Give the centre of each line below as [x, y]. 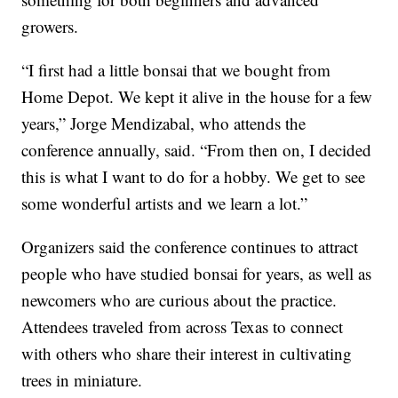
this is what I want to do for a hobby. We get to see [194, 176]
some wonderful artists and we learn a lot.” [165, 203]
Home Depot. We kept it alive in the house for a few [197, 96]
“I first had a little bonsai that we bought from [176, 69]
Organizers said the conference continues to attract [190, 246]
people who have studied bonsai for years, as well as [197, 273]
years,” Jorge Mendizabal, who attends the [164, 123]
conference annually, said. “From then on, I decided [197, 149]
